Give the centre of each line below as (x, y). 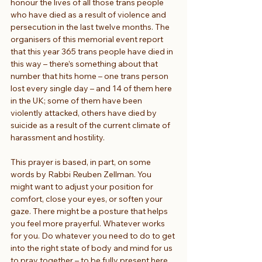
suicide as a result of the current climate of (91, 125)
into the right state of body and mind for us (92, 248)
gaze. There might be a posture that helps (90, 211)
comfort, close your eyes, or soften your (87, 199)
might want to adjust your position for (83, 186)
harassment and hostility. (58, 137)
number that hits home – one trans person (90, 76)
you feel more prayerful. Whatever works (89, 223)
